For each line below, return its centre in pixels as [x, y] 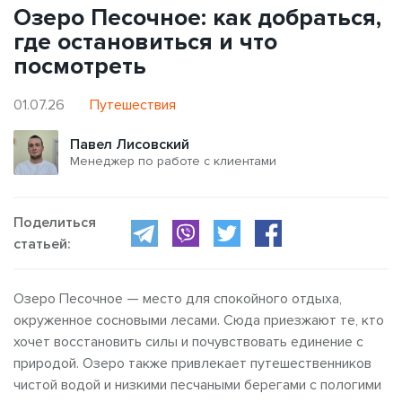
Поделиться [55, 222]
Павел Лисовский [130, 145]
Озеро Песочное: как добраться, [197, 17]
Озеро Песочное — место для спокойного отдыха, [178, 298]
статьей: [42, 244]
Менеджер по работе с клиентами [173, 162]
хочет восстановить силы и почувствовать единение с [188, 341]
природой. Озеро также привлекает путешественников [192, 363]
